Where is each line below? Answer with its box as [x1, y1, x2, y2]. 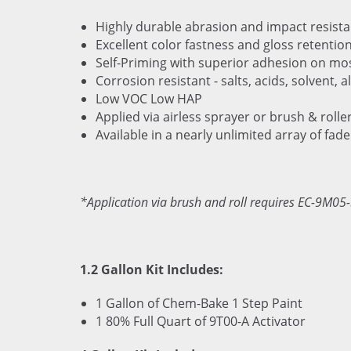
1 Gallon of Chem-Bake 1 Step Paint [96, 295, 302, 312]
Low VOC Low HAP [96, 90, 202, 107]
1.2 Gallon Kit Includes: [80, 261, 223, 278]
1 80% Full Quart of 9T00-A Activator [96, 313, 306, 330]
